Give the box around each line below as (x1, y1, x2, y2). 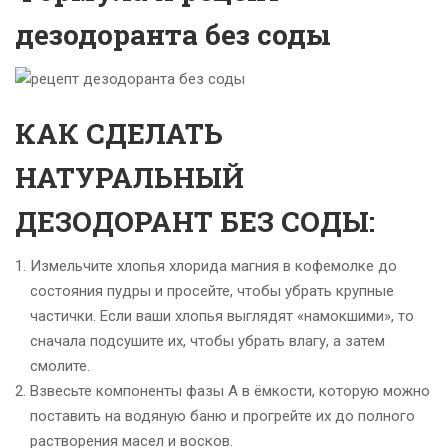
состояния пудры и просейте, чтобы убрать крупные (30, 282, 394, 301)
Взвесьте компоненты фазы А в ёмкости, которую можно (30, 382, 430, 401)
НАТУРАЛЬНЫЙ (15, 159, 244, 197)
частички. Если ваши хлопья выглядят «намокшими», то (30, 307, 414, 326)
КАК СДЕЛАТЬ (15, 115, 223, 153)
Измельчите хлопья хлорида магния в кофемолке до (30, 257, 397, 276)
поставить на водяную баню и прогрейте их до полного (30, 407, 415, 426)
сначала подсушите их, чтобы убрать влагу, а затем (30, 332, 385, 351)
